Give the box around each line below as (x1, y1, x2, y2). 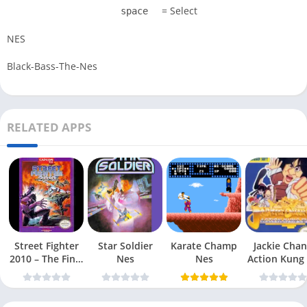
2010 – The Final (9, 252, 84, 266)
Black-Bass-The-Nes (7, 60, 97, 73)
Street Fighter (14, 239, 79, 253)
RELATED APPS (7, 119, 91, 136)
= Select (159, 4, 197, 18)
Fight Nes (24, 265, 69, 279)
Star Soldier (97, 239, 153, 253)
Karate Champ (171, 239, 237, 253)
